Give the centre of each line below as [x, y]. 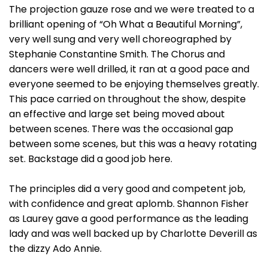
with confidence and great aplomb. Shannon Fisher [129, 204]
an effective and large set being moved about [117, 114]
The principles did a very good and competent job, [127, 189]
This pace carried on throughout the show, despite [127, 99]
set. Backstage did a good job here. [91, 159]
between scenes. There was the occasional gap [121, 129]
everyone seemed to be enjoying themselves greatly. [134, 84]
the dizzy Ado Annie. [55, 249]
